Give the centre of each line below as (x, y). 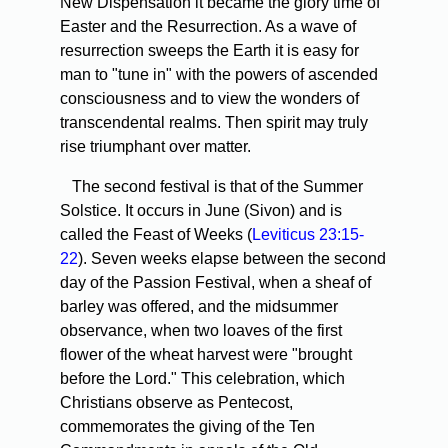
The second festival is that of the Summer (211, 187)
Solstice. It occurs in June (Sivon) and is (201, 211)
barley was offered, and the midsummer (199, 307)
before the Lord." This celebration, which (202, 379)
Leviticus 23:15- (308, 235)
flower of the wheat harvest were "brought (206, 355)
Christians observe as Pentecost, (176, 403)
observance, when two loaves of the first (201, 331)
